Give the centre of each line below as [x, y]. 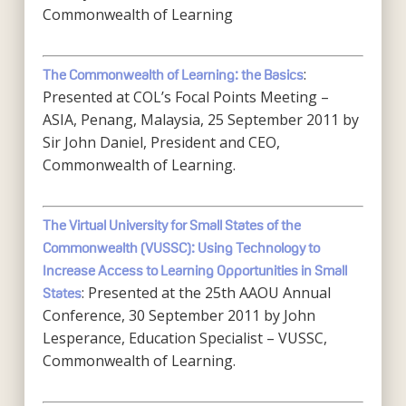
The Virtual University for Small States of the [171, 225]
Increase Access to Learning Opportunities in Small [194, 271]
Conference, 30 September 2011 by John [179, 315]
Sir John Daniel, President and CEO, [161, 142]
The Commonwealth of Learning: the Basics [173, 75]
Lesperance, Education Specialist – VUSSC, [184, 338]
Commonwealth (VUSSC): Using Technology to [181, 248]
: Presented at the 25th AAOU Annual [206, 293]
